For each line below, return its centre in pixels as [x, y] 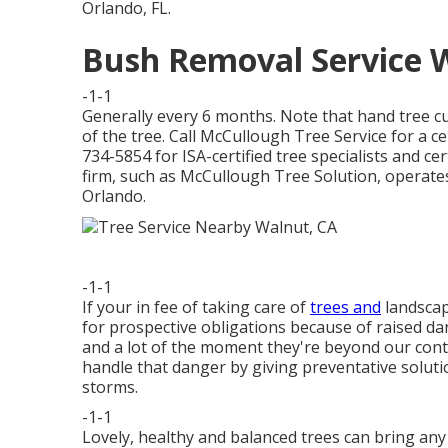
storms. [110, 387]
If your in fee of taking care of [196, 307]
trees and [345, 307]
